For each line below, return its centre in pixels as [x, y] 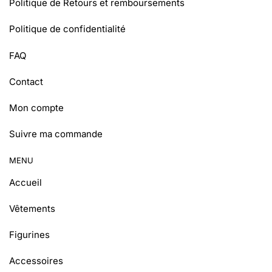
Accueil [25, 182]
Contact [26, 81]
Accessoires [36, 261]
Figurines [29, 234]
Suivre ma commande [56, 134]
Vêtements [32, 208]
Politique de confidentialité [67, 29]
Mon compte [36, 108]
